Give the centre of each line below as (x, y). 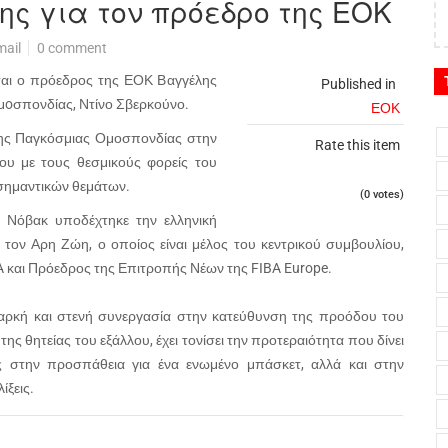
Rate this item (357, 145)
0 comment (72, 48)
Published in (358, 84)
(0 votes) (382, 194)
